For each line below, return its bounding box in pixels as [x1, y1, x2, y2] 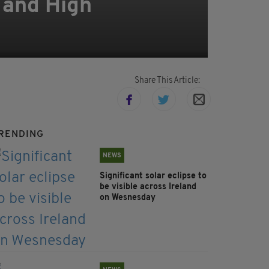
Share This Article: [134, 76, 200, 86]
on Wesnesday [100, 193, 158, 203]
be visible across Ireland [100, 183, 196, 192]
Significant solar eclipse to [100, 172, 207, 181]
